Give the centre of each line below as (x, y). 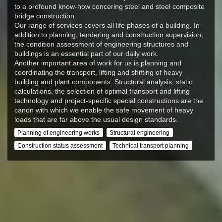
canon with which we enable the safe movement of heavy (104, 110)
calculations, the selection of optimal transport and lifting (102, 91)
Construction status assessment (60, 146)
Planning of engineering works (58, 133)
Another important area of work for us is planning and (98, 63)
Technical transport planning (151, 146)
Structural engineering (140, 133)
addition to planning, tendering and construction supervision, (109, 35)
